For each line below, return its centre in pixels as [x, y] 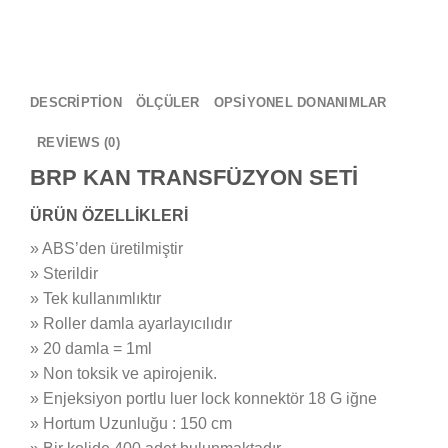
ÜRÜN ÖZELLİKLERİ [109, 216]
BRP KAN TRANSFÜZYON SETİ [194, 178]
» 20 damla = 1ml [91, 349]
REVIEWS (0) [78, 143]
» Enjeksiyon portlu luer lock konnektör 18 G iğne [203, 399]
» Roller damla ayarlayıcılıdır [131, 324]
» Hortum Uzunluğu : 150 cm [131, 424]
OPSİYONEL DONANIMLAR [300, 103]
